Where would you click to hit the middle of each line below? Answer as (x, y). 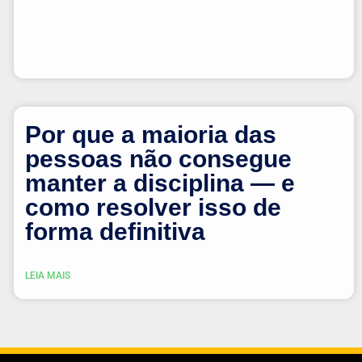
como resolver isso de (153, 207)
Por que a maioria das (150, 134)
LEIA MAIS (47, 275)
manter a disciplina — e (160, 183)
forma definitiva (115, 231)
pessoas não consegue (158, 158)
